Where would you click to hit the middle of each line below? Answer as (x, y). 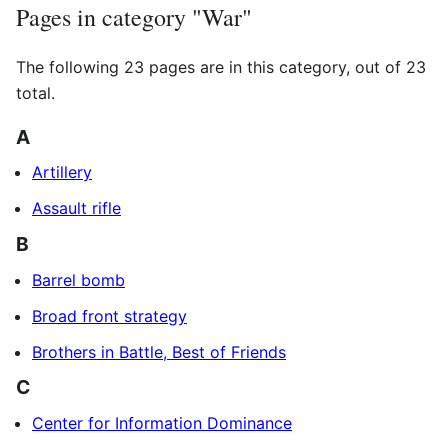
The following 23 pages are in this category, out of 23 (221, 67)
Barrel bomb (78, 279)
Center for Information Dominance (162, 422)
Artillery (62, 172)
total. (35, 93)
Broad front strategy (109, 315)
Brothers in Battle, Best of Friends (159, 351)
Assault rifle (76, 208)
